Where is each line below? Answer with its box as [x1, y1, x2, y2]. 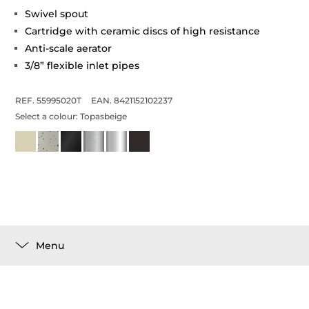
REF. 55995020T [15, 95, 82, 106]
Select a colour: [15, 111, 81, 121]
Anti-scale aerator [25, 42, 112, 54]
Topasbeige [80, 111, 128, 121]
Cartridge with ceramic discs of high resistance [25, 25, 261, 37]
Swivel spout [25, 8, 89, 20]
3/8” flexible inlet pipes [25, 59, 140, 72]
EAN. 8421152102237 [91, 95, 173, 106]
